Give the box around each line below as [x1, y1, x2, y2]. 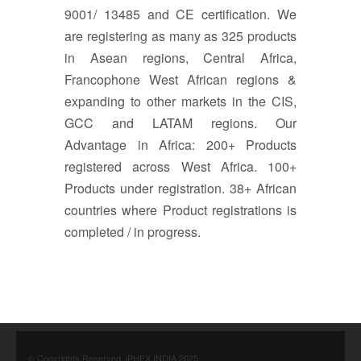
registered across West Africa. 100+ [64, 156, 297, 176]
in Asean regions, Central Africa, [64, 48, 297, 67]
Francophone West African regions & [64, 69, 297, 89]
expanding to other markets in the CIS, [64, 91, 297, 110]
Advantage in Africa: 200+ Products [64, 135, 297, 154]
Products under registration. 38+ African [64, 178, 297, 197]
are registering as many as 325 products [64, 26, 297, 45]
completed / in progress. [64, 222, 201, 241]
